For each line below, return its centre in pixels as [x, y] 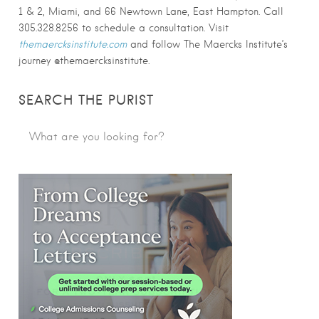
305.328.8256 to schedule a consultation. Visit [124, 28]
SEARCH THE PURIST [86, 100]
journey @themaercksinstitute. [84, 61]
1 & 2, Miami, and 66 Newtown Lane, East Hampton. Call [151, 12]
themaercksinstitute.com [73, 45]
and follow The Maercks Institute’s [207, 45]
